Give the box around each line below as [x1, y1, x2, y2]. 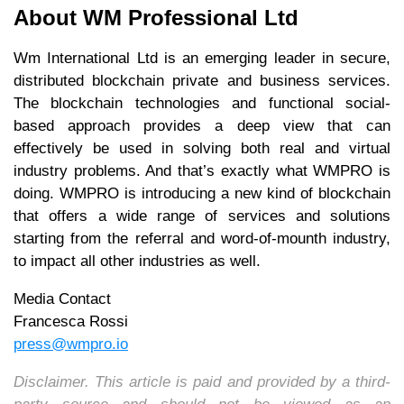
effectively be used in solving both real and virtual [14, 139, 390, 157]
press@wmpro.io [14, 335, 128, 353]
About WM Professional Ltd [14, 5, 305, 30]
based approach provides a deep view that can [14, 116, 390, 134]
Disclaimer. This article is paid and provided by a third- [14, 372, 390, 390]
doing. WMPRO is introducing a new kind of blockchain [14, 184, 390, 202]
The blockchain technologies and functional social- [14, 94, 390, 112]
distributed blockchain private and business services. [14, 71, 390, 89]
